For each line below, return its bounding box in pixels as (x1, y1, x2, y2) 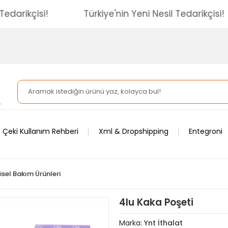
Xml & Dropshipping (99, 126, 168, 136)
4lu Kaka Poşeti (119, 195, 193, 209)
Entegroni (189, 126, 222, 136)
